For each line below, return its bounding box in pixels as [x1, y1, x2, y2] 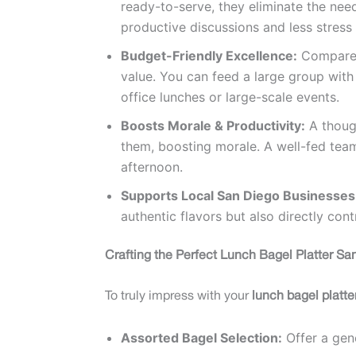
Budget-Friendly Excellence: [121, 47, 297, 64]
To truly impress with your [105, 291, 252, 303]
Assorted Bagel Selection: [121, 329, 282, 346]
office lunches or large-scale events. [121, 88, 339, 105]
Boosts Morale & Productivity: [121, 117, 305, 133]
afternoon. [121, 158, 183, 175]
